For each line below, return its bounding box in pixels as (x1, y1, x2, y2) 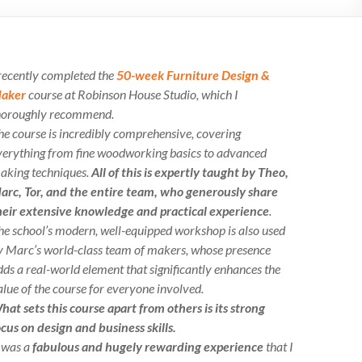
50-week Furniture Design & (116, 67, 270, 82)
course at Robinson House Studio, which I (26, 86, 238, 102)
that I (263, 339, 293, 354)
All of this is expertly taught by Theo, (91, 164, 288, 179)
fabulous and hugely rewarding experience (32, 339, 263, 354)
